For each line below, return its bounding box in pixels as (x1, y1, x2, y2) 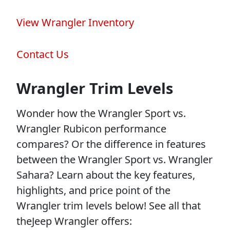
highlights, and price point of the (16, 183, 170, 197)
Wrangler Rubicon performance (16, 121, 166, 136)
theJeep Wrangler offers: (16, 214, 132, 228)
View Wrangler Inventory (16, 15, 134, 29)
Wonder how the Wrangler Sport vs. (16, 106, 186, 120)
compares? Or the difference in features (16, 137, 206, 151)
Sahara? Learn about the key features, (16, 167, 195, 182)
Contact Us (16, 47, 69, 61)
